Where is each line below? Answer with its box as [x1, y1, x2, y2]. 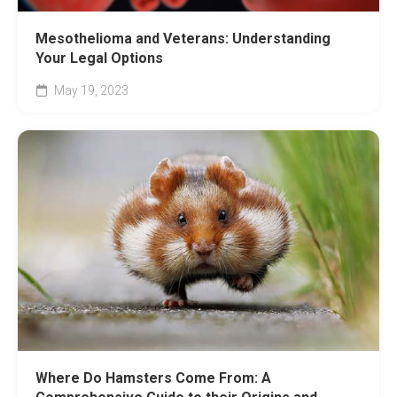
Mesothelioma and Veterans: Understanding [35, 30, 331, 48]
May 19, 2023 [51, 83, 128, 98]
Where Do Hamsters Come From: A [35, 370, 271, 387]
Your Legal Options [35, 50, 163, 67]
